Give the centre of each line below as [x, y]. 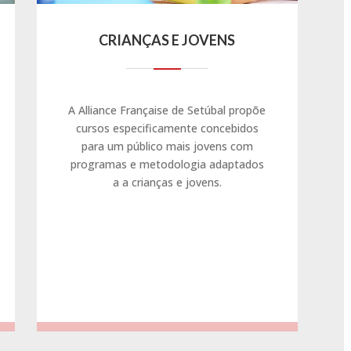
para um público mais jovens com [167, 146]
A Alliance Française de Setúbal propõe [167, 110]
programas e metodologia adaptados [167, 164]
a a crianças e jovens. [167, 182]
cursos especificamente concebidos [167, 128]
